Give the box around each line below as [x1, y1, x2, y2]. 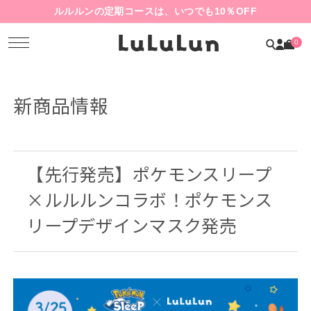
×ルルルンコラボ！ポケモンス [26, 186, 273, 212]
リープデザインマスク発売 [26, 212, 237, 237]
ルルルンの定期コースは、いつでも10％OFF [53, 6, 258, 17]
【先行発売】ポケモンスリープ [26, 160, 272, 186]
